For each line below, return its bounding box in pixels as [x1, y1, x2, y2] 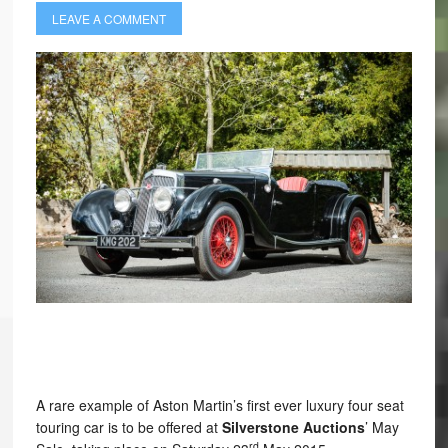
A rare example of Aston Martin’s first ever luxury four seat [35, 395, 404, 416]
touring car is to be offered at [35, 417, 222, 438]
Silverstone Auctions [221, 417, 365, 438]
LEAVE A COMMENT [51, 10, 166, 27]
